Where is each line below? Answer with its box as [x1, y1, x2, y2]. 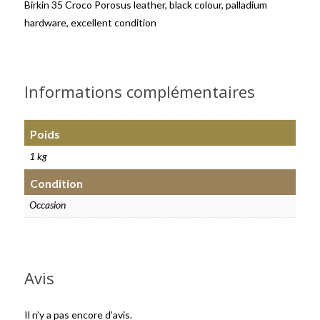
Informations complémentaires [24, 81, 255, 102]
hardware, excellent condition [24, 16, 156, 29]
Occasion [29, 199, 66, 211]
